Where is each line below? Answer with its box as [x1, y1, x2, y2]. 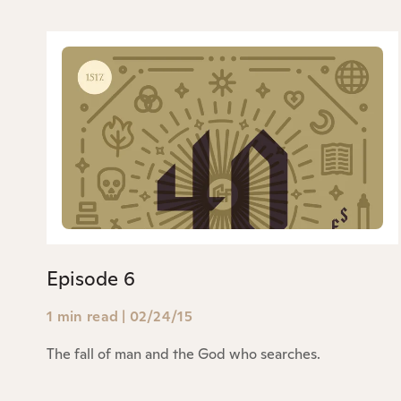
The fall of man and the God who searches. [47, 344, 320, 363]
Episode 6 [47, 265, 135, 291]
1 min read [47, 306, 119, 326]
